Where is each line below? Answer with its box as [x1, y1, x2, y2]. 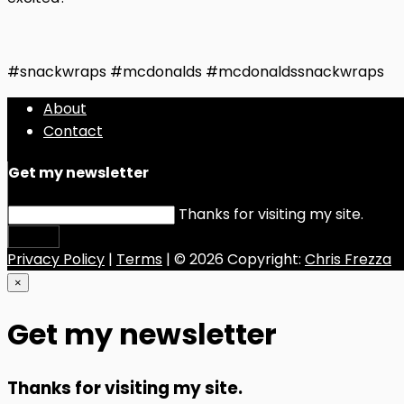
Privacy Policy [7, 249, 105, 271]
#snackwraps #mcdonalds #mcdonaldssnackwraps [7, 60, 384, 82]
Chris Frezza [305, 249, 391, 271]
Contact [43, 120, 103, 142]
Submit [9, 226, 59, 248]
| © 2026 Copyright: [162, 249, 305, 271]
